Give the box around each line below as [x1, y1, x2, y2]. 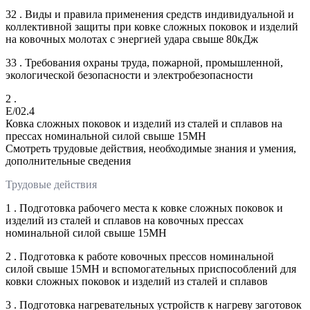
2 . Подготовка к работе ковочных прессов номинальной [6, 250, 274, 262]
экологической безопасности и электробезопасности [6, 69, 253, 81]
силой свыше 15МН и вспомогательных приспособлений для [6, 262, 296, 275]
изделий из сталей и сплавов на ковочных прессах [6, 214, 244, 226]
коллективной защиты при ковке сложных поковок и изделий [6, 20, 298, 33]
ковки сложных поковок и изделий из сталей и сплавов [6, 275, 268, 287]
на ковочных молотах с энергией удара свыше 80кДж [6, 33, 258, 45]
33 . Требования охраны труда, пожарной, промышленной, [6, 56, 283, 69]
